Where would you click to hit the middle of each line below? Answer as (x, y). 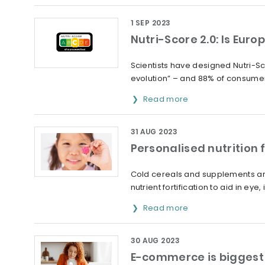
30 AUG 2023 (155, 240)
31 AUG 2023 (154, 132)
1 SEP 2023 (151, 23)
